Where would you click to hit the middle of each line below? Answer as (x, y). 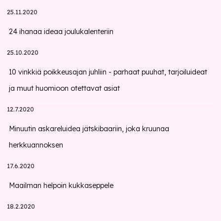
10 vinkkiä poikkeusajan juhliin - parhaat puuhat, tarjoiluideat (108, 72)
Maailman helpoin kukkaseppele (61, 185)
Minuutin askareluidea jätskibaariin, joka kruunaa (89, 129)
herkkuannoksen (36, 145)
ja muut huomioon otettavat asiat (65, 88)
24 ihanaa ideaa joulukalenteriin (61, 32)
